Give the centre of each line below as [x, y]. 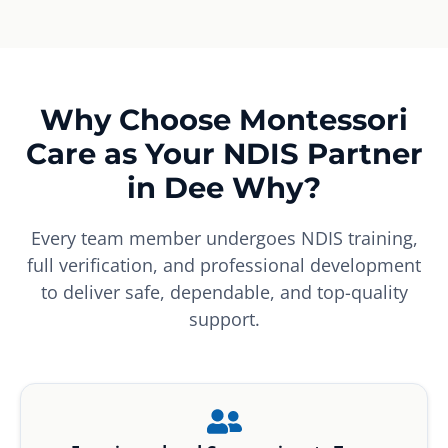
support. [224, 318]
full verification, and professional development [224, 264]
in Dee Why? [224, 187]
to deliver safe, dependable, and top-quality [224, 291]
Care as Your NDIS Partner [224, 153]
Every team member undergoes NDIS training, [224, 237]
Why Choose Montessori [224, 119]
